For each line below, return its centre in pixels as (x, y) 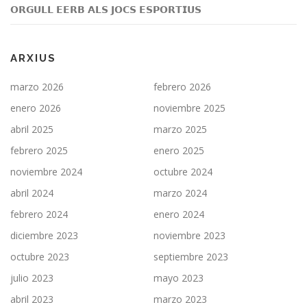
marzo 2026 (37, 86)
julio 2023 (32, 278)
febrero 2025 (39, 150)
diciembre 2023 (44, 235)
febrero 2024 (39, 214)
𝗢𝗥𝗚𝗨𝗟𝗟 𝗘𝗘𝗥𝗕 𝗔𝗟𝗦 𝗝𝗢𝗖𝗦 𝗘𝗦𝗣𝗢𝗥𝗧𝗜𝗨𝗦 (106, 9)
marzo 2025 (180, 129)
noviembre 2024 (46, 171)
